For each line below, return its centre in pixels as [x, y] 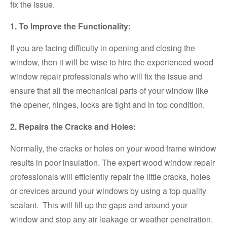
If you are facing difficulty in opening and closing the [103, 48]
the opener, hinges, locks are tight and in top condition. [107, 105]
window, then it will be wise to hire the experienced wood [112, 62]
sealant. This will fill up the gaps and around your [99, 205]
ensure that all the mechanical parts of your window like [109, 91]
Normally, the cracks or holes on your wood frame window [113, 148]
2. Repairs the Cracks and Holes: [73, 127]
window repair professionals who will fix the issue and [106, 77]
